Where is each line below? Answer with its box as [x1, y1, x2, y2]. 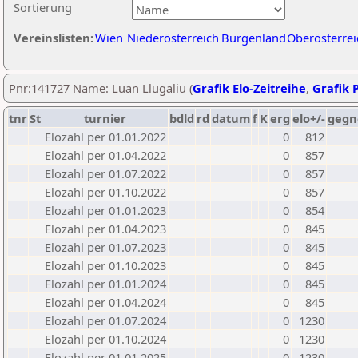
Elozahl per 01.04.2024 [45, 294, 166, 310]
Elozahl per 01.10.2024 [45, 331, 166, 347]
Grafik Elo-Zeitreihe [193, 80, 306, 96]
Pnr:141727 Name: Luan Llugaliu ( [9, 80, 193, 96]
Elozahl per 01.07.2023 [45, 239, 166, 255]
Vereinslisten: [14, 30, 93, 46]
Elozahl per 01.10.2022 [45, 184, 166, 200]
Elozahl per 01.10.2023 [45, 257, 166, 273]
